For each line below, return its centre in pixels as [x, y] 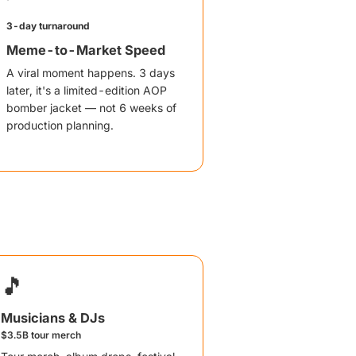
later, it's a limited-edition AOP [87, 90]
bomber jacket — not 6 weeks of [91, 108]
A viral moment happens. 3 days [91, 73]
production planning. [60, 125]
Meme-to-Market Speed [86, 50]
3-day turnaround [48, 26]
